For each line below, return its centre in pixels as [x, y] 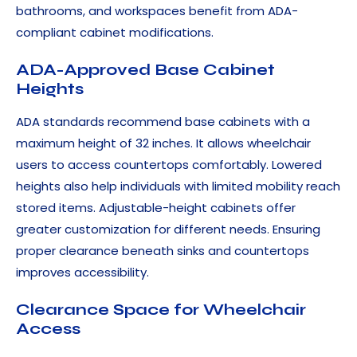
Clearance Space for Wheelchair [161, 310]
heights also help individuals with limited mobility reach [178, 186]
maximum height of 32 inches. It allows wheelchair [163, 143]
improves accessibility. [82, 273]
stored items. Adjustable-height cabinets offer [156, 208]
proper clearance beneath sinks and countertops [163, 251]
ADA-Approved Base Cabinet [145, 70]
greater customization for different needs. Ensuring [168, 229]
